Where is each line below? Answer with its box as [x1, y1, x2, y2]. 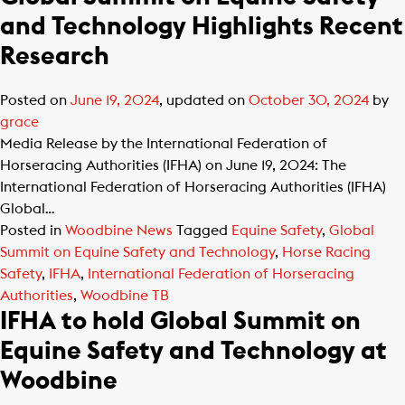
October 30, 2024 [249, 93, 369, 108]
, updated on [159, 93, 249, 108]
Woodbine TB [80, 288, 169, 303]
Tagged [176, 223, 231, 238]
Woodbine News [65, 223, 173, 238]
